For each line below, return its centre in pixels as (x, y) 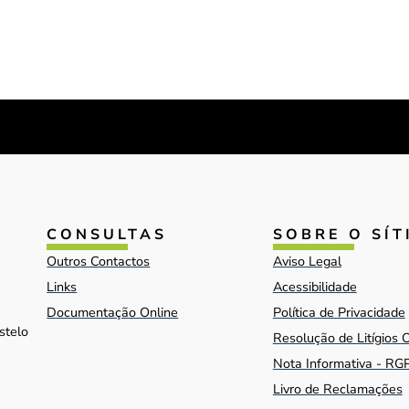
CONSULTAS (107, 234)
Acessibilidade (315, 286)
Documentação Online (113, 312)
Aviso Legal (307, 261)
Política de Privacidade (339, 312)
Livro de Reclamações (337, 388)
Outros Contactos (99, 261)
